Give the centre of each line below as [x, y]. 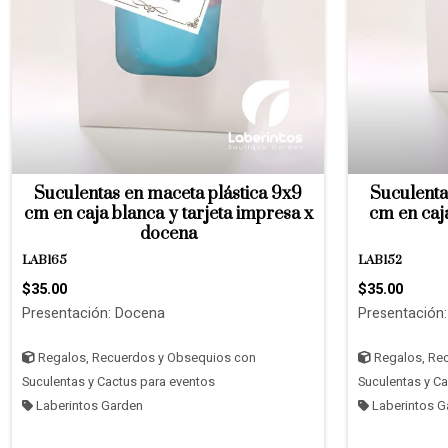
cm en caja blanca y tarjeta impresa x [168, 214]
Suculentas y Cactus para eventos [118, 382]
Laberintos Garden [88, 406]
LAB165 [44, 260]
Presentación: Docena [93, 313]
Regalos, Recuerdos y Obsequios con [145, 358]
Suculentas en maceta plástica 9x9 [168, 194]
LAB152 [380, 260]
